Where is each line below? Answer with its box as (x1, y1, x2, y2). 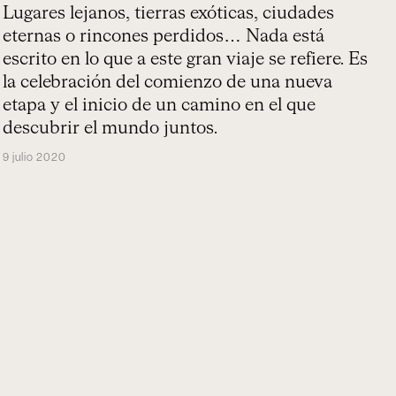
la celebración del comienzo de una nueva (3, 73, 333, 91)
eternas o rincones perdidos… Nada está (3, 27, 325, 45)
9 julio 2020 (3, 151, 67, 163)
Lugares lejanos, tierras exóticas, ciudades (3, 4, 335, 22)
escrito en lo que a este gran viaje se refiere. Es (3, 50, 369, 68)
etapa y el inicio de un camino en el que (3, 96, 316, 114)
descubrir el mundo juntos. (3, 119, 218, 137)
